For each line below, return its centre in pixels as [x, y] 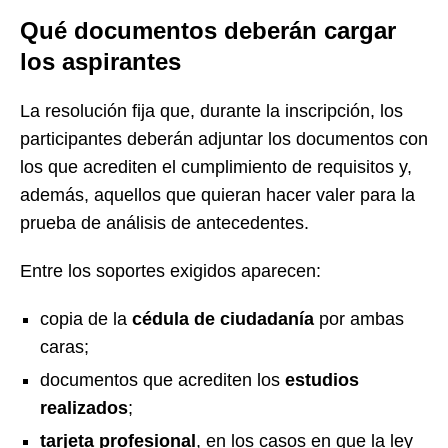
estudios [322, 379]
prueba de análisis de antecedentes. [164, 222]
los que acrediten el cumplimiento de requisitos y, [216, 166]
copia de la [86, 318]
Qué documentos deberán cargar [208, 30]
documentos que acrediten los [162, 379]
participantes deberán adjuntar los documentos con [224, 138]
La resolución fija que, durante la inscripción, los [211, 110]
